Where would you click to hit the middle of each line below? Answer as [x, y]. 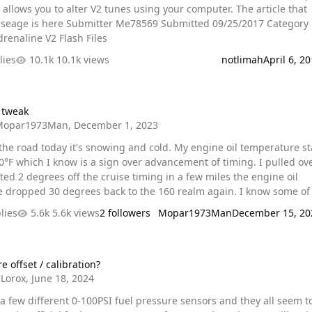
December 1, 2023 [116, 125]
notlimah [242, 60]
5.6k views [76, 213]
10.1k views [83, 60]
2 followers [125, 213]
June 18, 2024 [63, 278]
